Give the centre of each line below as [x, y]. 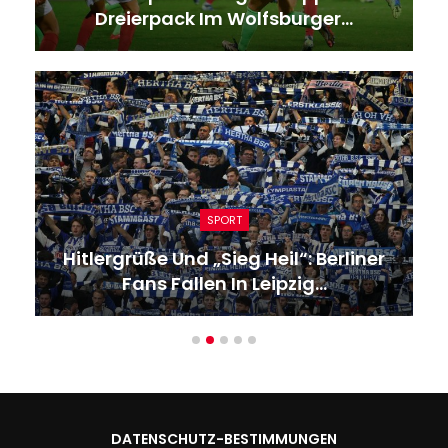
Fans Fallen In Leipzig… [224, 284]
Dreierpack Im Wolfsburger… [224, 18]
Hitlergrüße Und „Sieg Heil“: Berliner [224, 259]
